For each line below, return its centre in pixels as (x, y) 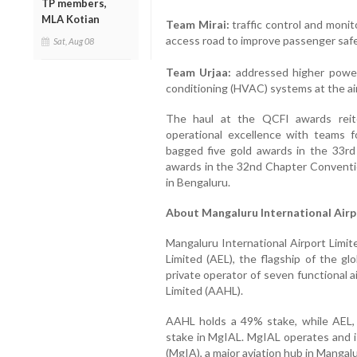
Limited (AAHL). (204, 290)
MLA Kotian (71, 19)
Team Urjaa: (198, 72)
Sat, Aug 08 (74, 41)
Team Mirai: (197, 24)
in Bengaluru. (198, 182)
